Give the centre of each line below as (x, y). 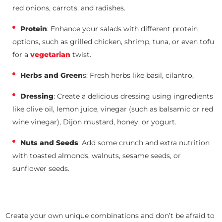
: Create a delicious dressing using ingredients (134, 96)
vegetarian (51, 55)
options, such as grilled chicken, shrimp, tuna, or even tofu (113, 42)
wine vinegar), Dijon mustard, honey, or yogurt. (95, 122)
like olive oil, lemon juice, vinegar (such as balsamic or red (113, 109)
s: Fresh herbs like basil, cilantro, (139, 76)
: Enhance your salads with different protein (123, 29)
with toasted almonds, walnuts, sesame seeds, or (97, 156)
